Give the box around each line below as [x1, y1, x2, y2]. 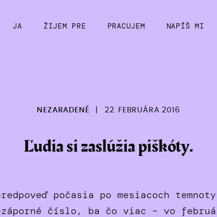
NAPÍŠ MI [166, 21, 204, 31]
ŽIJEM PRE [44, 21, 86, 31]
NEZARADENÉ [37, 106, 90, 114]
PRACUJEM [107, 21, 145, 31]
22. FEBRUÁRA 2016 [104, 106, 180, 114]
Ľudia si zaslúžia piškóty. [23, 133, 193, 160]
